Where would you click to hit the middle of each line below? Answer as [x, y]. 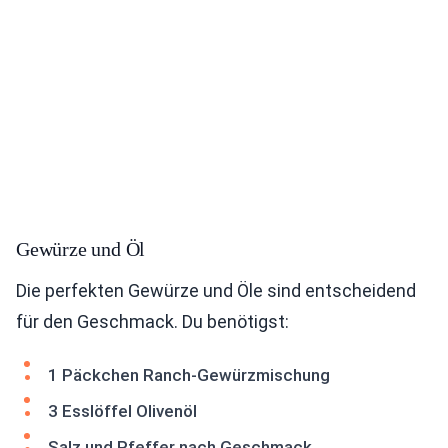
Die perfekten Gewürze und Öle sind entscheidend [216, 291]
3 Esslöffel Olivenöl [122, 411]
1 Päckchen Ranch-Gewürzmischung [189, 375]
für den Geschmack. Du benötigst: [152, 322]
